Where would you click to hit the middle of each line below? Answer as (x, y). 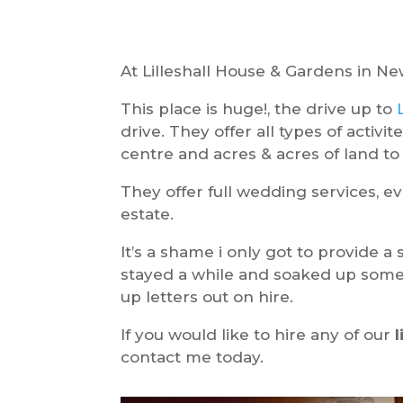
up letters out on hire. (207, 296)
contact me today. (193, 357)
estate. (148, 214)
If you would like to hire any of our (258, 334)
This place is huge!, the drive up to (259, 108)
